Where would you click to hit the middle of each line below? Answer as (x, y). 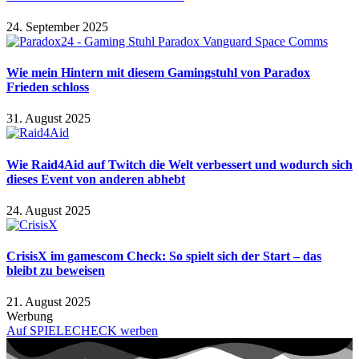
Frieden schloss (48, 87)
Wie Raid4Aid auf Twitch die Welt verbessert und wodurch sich (179, 164)
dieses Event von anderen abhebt (96, 179)
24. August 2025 (48, 210)
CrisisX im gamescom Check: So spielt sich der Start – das (164, 256)
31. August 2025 (48, 119)
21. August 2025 (48, 302)
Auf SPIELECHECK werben (82, 331)
